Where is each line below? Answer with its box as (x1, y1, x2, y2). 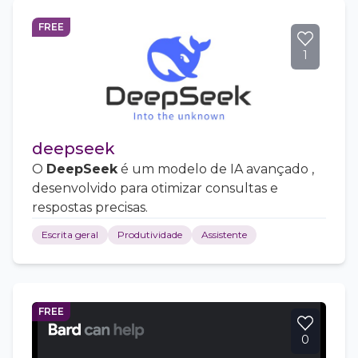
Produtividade (117, 229, 182, 241)
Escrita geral (42, 229, 98, 241)
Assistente (201, 229, 247, 241)
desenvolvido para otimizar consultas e (32, 181, 278, 197)
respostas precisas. (32, 200, 148, 216)
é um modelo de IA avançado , (117, 161, 314, 177)
